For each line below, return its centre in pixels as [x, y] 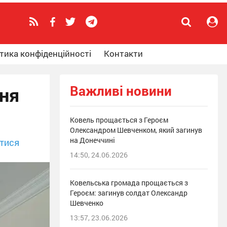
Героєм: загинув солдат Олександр [129, 193]
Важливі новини [121, 91]
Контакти [123, 53]
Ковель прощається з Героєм [119, 120]
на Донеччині [92, 140]
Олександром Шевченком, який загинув [136, 130]
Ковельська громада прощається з [129, 183]
